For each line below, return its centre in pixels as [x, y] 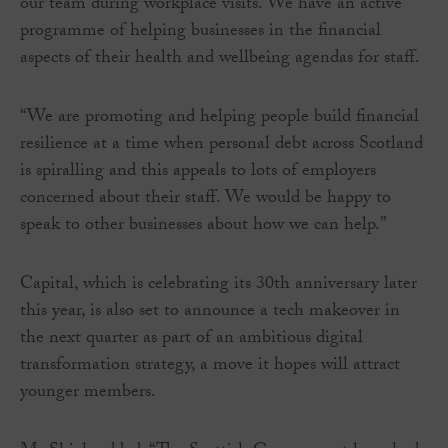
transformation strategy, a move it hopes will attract [210, 367]
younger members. [88, 394]
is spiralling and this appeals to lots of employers [198, 173]
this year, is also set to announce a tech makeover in [210, 313]
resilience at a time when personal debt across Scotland [221, 146]
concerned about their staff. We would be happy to [205, 200]
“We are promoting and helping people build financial [219, 119]
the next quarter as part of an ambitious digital [191, 340]
